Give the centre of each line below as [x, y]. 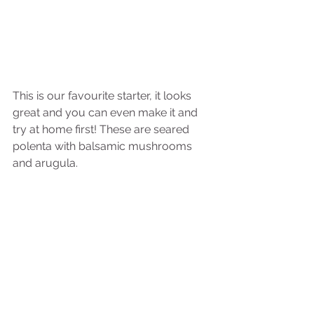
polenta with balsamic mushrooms [104, 146]
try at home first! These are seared [102, 129]
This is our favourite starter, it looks [103, 96]
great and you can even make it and [107, 112]
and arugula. [45, 163]
